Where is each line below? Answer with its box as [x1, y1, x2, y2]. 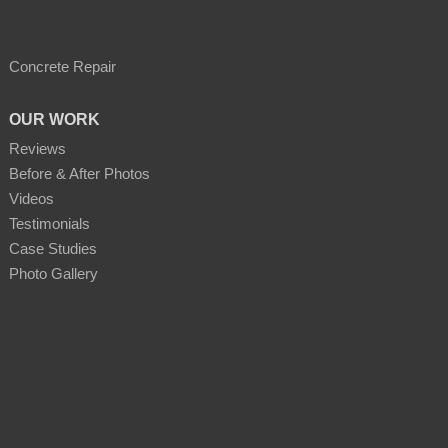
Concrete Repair [8, 58, 116, 76]
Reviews [8, 140, 66, 158]
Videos [8, 190, 54, 208]
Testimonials [8, 215, 90, 233]
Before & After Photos [8, 165, 150, 183]
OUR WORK [8, 111, 100, 129]
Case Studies [8, 240, 97, 258]
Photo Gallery [8, 265, 98, 283]
